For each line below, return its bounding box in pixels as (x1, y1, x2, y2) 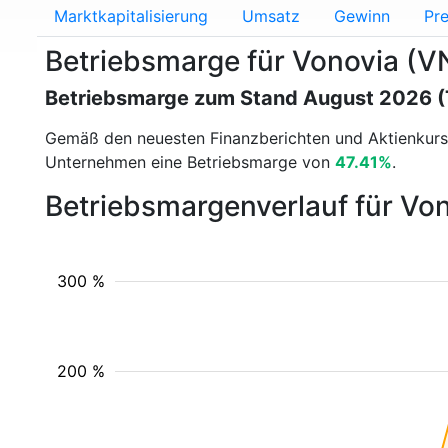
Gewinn (334, 6, 390, 26)
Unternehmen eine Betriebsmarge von (45, 152, 335, 172)
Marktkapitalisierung (54, 6, 208, 26)
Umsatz (242, 6, 300, 26)
